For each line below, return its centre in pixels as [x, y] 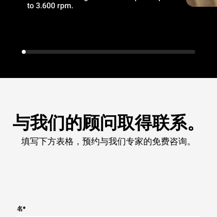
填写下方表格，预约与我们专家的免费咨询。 [108, 141]
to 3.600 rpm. [50, 6]
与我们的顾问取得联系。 [108, 123]
